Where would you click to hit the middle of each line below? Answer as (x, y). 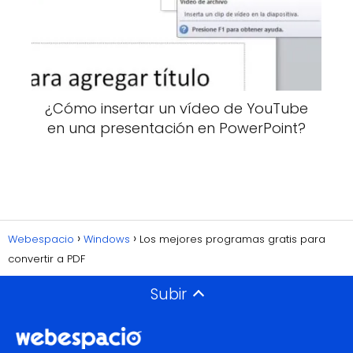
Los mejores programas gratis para (232, 239)
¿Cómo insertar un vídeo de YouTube (176, 108)
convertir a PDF (46, 259)
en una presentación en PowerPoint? (176, 128)
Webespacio (41, 239)
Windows (107, 239)
